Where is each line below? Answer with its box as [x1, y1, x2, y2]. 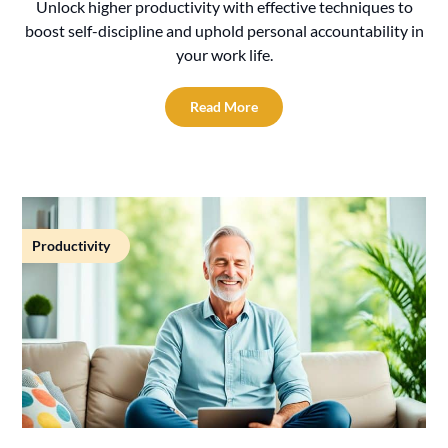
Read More [190, 98, 258, 116]
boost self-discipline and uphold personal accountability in [24, 21, 424, 41]
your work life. [175, 45, 273, 65]
